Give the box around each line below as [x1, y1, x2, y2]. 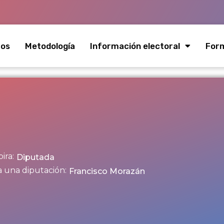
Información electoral [90, 40, 180, 51]
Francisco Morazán [69, 166, 145, 176]
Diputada [16, 152, 55, 162]
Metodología [25, 40, 75, 51]
